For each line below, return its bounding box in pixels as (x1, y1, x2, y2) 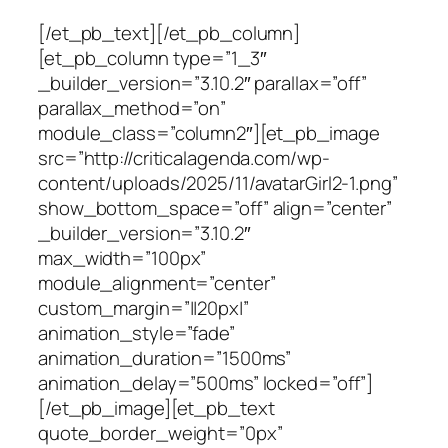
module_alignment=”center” (38, 269, 276, 296)
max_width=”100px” (38, 244, 207, 271)
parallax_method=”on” (38, 94, 226, 121)
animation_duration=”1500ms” (38, 344, 292, 371)
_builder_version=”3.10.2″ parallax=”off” (38, 69, 367, 96)
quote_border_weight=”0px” (38, 419, 283, 446)
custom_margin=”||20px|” (38, 294, 249, 321)
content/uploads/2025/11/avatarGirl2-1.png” (38, 169, 398, 196)
